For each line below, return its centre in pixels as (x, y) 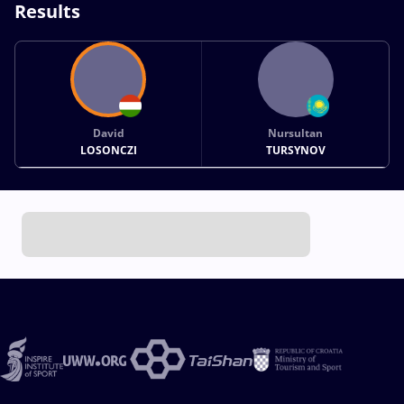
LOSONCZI (108, 150)
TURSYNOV (295, 150)
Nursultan (296, 133)
